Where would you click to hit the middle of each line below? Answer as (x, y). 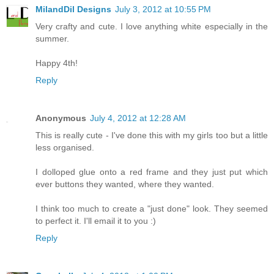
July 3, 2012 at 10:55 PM (163, 9)
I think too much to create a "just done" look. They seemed (152, 209)
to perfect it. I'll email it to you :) (96, 221)
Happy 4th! (57, 63)
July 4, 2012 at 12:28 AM (138, 118)
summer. (52, 39)
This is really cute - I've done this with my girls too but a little (152, 135)
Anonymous (61, 118)
